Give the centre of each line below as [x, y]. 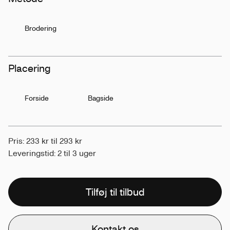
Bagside [101, 98]
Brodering [41, 28]
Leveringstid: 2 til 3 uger [52, 153]
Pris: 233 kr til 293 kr [45, 141]
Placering [30, 68]
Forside [37, 98]
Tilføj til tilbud [115, 192]
